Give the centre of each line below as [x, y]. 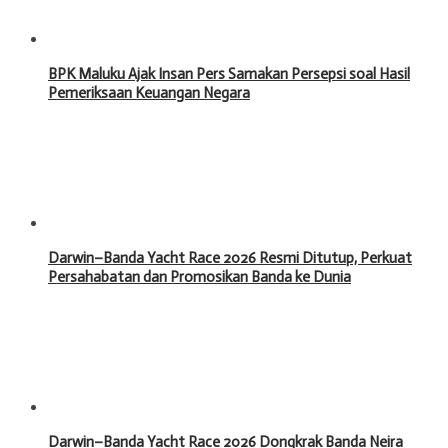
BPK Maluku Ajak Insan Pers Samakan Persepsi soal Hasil [229, 73]
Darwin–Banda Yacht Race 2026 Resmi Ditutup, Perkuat [230, 257]
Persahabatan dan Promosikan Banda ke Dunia [199, 276]
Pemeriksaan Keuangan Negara [149, 92]
